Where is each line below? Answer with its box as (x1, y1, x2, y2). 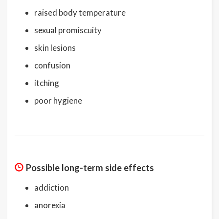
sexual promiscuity (34, 24, 102, 35)
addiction (34, 182, 69, 193)
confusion (34, 60, 70, 70)
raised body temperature (34, 7, 126, 18)
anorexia (34, 199, 66, 210)
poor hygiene (34, 95, 82, 106)
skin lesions (34, 42, 76, 53)
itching (34, 77, 59, 88)
